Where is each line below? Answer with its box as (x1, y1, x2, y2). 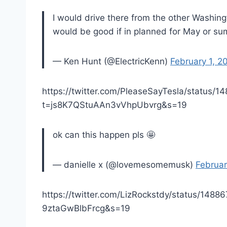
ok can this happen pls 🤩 (53, 129, 155, 140)
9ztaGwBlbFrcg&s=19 (42, 203, 130, 213)
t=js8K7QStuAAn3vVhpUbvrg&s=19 (42, 99, 187, 110)
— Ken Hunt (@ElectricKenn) (53, 56, 170, 66)
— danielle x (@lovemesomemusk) (53, 159, 196, 170)
